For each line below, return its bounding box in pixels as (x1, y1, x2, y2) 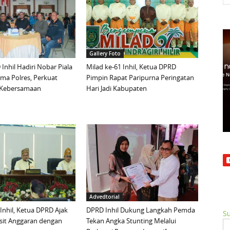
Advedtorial (89, 193, 120, 201)
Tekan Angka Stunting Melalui (86, 216, 176, 226)
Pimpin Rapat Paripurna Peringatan (86, 73, 194, 83)
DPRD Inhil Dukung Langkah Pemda (86, 205, 195, 215)
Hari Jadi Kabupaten (86, 84, 147, 93)
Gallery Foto (89, 50, 121, 57)
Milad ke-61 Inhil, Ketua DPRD (86, 62, 176, 72)
